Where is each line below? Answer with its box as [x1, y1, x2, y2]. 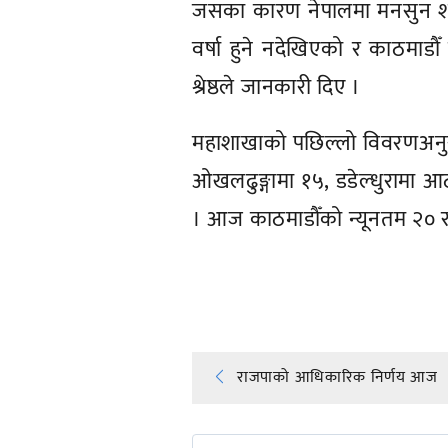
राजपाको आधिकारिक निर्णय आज [237, 363, 438, 391]
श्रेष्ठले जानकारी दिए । [192, 68, 362, 106]
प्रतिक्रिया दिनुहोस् [202, 262, 349, 285]
